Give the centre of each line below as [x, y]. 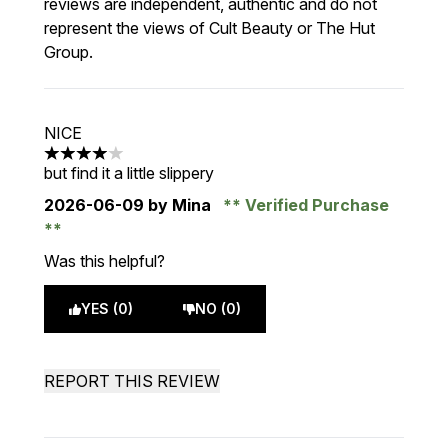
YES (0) [107, 308]
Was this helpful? [104, 261]
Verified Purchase [315, 205]
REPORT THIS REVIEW [132, 381]
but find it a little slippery [129, 173]
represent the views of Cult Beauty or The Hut [209, 28]
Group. [68, 52]
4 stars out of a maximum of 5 [151, 163]
